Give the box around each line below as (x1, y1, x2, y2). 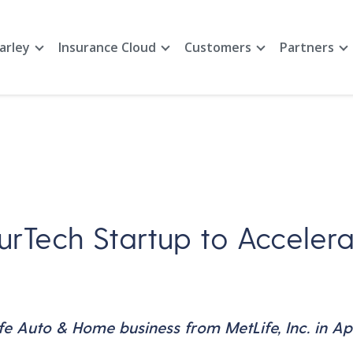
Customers (184, 39, 252, 56)
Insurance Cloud (58, 39, 157, 56)
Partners (280, 39, 335, 56)
